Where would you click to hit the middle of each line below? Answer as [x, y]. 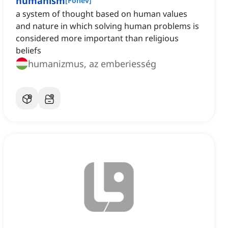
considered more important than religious [97, 38]
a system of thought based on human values [102, 14]
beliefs [28, 51]
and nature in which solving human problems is [107, 26]
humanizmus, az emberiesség [92, 64]
